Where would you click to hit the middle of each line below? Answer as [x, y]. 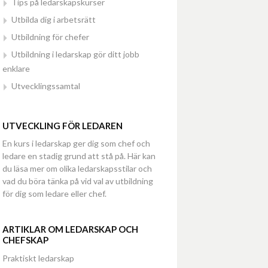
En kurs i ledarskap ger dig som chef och [76, 143]
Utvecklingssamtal [46, 86]
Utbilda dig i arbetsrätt [54, 19]
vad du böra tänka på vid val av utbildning [78, 181]
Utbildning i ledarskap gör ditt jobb [75, 54]
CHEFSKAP [25, 240]
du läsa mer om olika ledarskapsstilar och [77, 168]
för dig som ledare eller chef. [54, 194]
